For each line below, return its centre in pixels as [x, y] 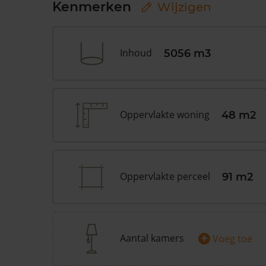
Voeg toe [232, 239]
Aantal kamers [152, 238]
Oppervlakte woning [165, 115]
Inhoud [136, 53]
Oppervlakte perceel [165, 176]
